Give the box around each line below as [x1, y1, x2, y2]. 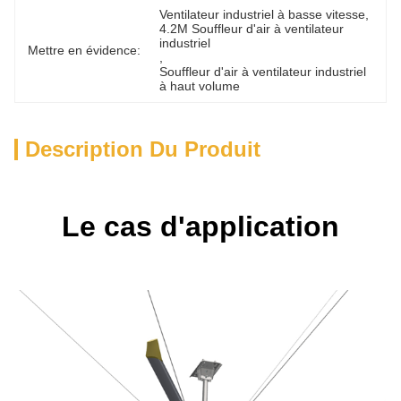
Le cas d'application [62, 210, 339, 243]
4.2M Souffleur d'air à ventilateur [159, 21, 345, 36]
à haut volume [159, 79, 241, 93]
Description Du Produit [25, 137, 260, 161]
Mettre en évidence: [28, 43, 141, 57]
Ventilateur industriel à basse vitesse [159, 7, 366, 21]
